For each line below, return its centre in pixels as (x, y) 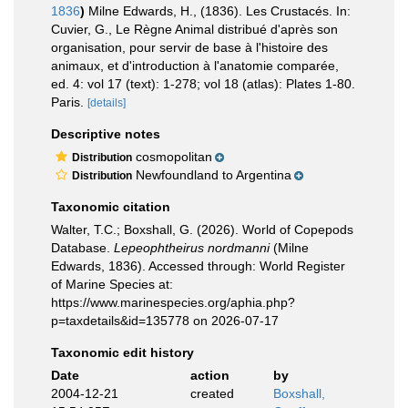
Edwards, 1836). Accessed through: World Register (198, 266)
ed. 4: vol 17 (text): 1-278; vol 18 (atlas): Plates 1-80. (203, 84)
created (212, 393)
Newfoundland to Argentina (212, 175)
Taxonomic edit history (122, 352)
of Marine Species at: (112, 284)
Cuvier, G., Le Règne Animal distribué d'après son (194, 29)
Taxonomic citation (111, 207)
